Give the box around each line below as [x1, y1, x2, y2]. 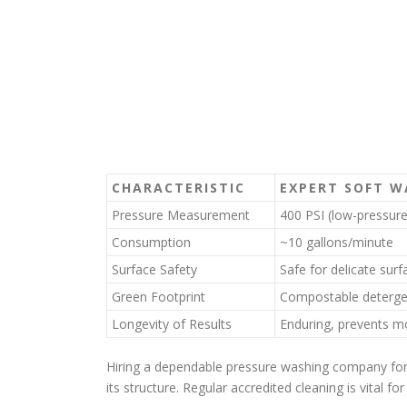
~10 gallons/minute [280, 233, 393, 251]
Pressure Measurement [112, 206, 250, 223]
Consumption [112, 233, 191, 251]
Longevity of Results [112, 315, 232, 333]
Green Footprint [112, 288, 205, 305]
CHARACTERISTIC [112, 179, 245, 196]
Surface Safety [112, 261, 197, 278]
